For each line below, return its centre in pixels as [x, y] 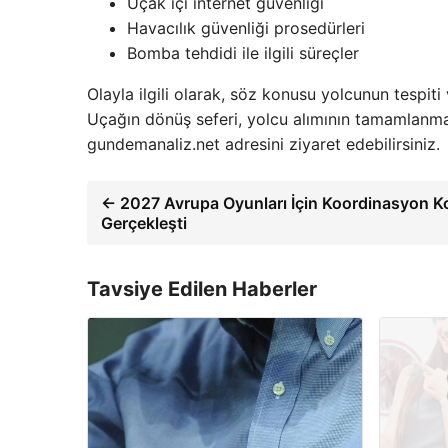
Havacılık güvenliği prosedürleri [246, 28]
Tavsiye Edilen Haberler [202, 289]
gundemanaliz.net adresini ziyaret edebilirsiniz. [263, 144]
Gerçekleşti [144, 223]
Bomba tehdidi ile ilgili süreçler [243, 53]
